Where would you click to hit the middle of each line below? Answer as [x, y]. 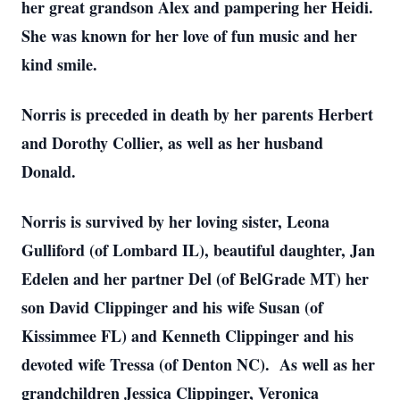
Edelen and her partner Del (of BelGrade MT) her [195, 279]
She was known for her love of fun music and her [189, 36]
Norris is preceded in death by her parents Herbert [197, 114]
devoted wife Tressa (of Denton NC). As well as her [198, 364]
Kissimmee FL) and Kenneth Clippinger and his [187, 336]
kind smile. [59, 64]
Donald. [49, 171]
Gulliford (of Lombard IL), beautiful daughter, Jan [198, 250]
